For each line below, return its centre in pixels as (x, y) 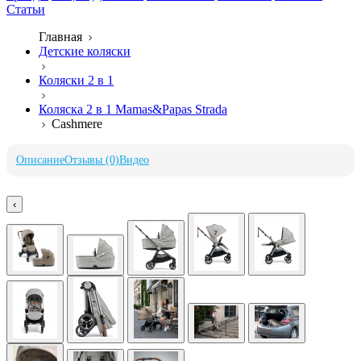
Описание (40, 160)
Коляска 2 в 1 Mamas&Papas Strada (133, 109)
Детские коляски (85, 51)
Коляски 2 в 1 (76, 80)
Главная (60, 37)
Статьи (26, 9)
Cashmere (77, 124)
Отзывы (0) (92, 160)
